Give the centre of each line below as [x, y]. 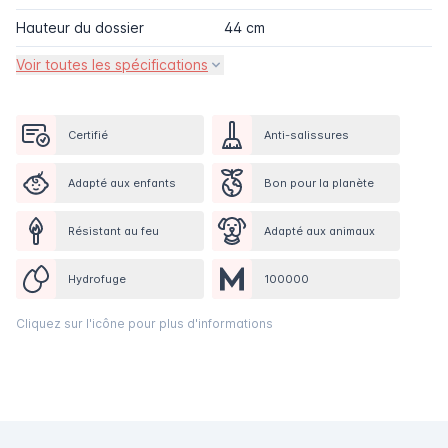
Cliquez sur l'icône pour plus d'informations [144, 323]
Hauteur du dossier [80, 27]
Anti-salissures [306, 134]
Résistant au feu [113, 230]
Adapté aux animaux [319, 230]
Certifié [88, 134]
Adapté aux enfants [122, 182]
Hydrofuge [97, 278]
